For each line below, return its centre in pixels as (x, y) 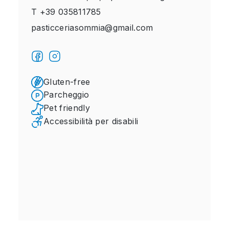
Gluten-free (67, 82)
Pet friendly (67, 108)
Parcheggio (66, 95)
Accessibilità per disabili (91, 121)
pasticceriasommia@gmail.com (92, 28)
